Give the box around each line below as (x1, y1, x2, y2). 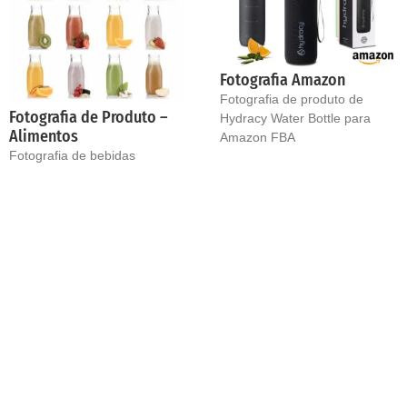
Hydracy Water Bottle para (219, 111, 371, 126)
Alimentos (9, 125, 78, 146)
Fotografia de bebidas (9, 147, 135, 163)
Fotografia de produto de (219, 92, 363, 107)
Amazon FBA (219, 130, 295, 145)
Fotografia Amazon (219, 70, 345, 91)
